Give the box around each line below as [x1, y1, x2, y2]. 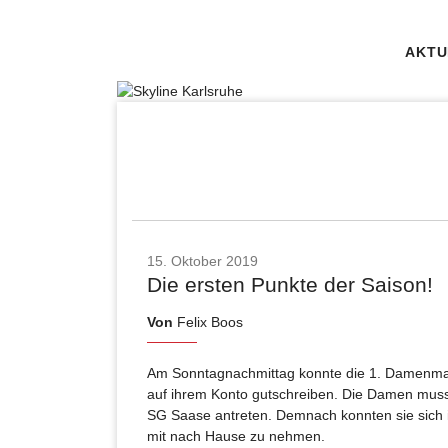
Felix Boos [173, 313, 243, 330]
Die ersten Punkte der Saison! [147, 272, 433, 296]
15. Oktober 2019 [147, 252, 258, 269]
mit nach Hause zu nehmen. [147, 427, 325, 444]
